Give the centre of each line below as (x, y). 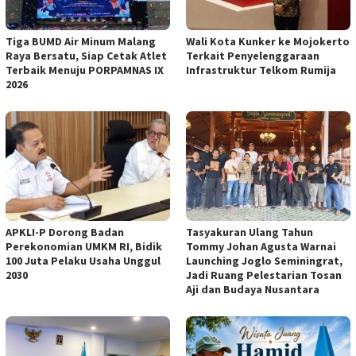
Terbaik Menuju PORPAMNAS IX (85, 70)
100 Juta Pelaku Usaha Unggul (83, 261)
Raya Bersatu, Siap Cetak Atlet (86, 56)
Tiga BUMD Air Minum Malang (81, 42)
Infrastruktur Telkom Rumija (261, 70)
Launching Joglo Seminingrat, (264, 261)
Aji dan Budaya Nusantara (253, 290)
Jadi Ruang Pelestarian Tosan (264, 275)
